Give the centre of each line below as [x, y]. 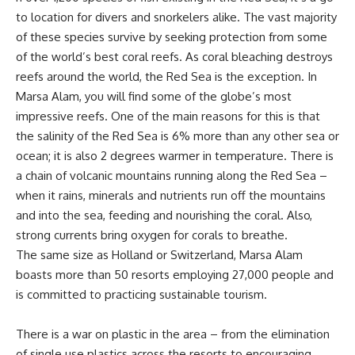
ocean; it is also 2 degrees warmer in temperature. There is [175, 155]
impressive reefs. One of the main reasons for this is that [168, 116]
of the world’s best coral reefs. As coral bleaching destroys [174, 56]
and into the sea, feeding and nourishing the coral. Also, [164, 215]
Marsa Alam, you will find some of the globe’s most [154, 96]
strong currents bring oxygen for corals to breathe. [152, 235]
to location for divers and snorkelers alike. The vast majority [176, 17]
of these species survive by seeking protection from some [172, 36]
